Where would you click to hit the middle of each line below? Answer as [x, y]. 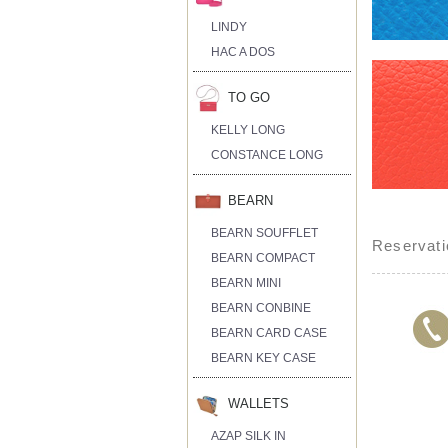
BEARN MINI [246, 282]
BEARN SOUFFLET [265, 232]
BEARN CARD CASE [269, 332]
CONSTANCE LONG [267, 154]
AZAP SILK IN [249, 435]
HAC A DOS [243, 51]
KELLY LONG [248, 129]
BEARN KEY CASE [264, 357]
